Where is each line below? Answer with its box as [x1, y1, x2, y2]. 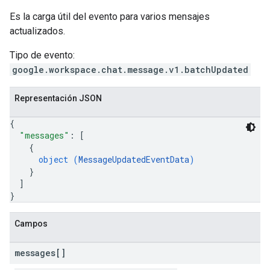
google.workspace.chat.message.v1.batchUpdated [12, 64, 248, 75]
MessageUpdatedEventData [78, 154, 189, 165]
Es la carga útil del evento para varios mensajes [10, 11, 210, 22]
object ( [39, 154, 78, 165]
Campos [14, 219, 48, 228]
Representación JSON [14, 93, 102, 103]
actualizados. [10, 25, 65, 37]
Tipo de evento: [10, 49, 75, 61]
